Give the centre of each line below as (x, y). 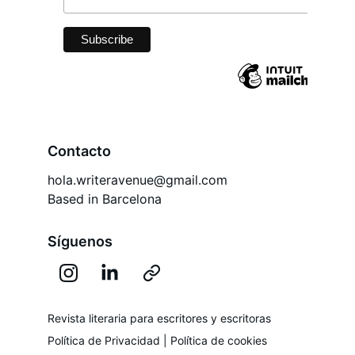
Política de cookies (219, 340)
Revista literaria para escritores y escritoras (159, 318)
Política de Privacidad (104, 340)
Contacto (79, 151)
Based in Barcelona (105, 199)
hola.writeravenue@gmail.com (137, 180)
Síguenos (80, 241)
